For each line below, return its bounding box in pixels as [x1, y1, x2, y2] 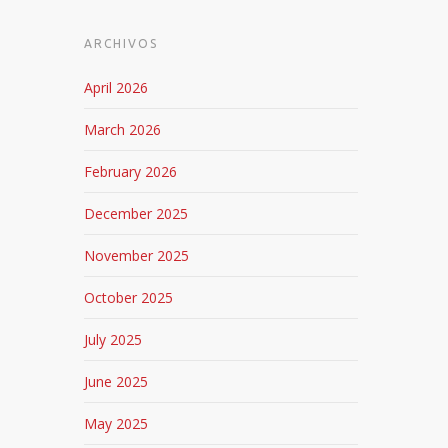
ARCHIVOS [84, 37, 159, 50]
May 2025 [84, 414, 149, 433]
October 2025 [84, 288, 174, 307]
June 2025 [84, 372, 149, 391]
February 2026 [84, 162, 178, 181]
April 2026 [84, 78, 149, 97]
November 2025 [84, 246, 190, 265]
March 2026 [84, 120, 162, 139]
